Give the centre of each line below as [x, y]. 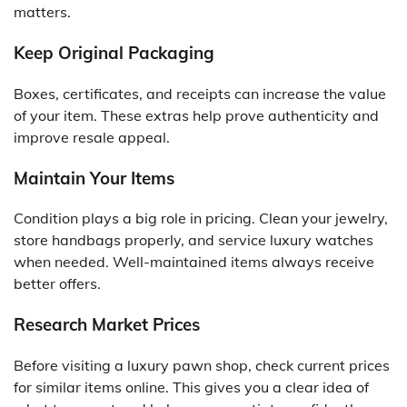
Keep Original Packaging [114, 53]
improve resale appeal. [92, 137]
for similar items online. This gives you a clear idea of [191, 387]
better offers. [57, 284]
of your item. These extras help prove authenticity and [196, 115]
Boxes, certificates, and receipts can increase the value [200, 93]
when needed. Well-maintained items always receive [194, 262]
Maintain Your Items [94, 178]
